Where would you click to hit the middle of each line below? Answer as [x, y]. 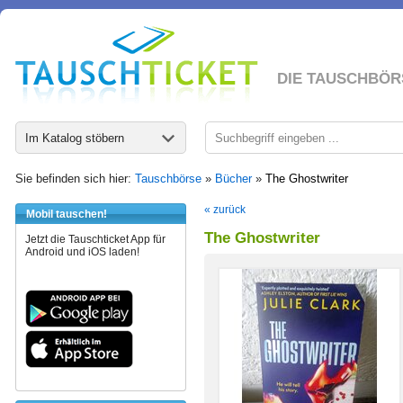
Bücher [233, 179]
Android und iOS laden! [82, 252]
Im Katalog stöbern [75, 138]
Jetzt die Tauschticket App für [95, 239]
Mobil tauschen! [67, 214]
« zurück [225, 210]
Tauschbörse [168, 179]
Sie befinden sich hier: [75, 179]
